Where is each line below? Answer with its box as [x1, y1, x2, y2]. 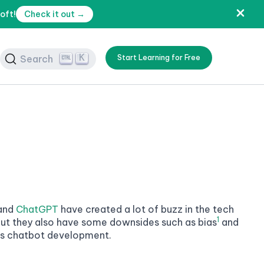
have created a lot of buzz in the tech [58, 203, 234, 215]
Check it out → [24, 9, 85, 19]
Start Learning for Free [117, 52, 200, 62]
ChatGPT [16, 203, 58, 215]
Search [20, 52, 54, 65]
